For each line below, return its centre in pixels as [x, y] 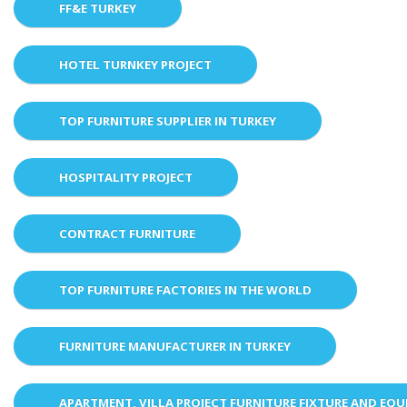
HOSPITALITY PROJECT [126, 177]
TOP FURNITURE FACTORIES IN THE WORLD [185, 289]
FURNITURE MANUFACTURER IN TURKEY [175, 346]
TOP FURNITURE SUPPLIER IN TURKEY [168, 120]
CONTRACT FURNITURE [127, 233]
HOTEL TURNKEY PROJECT [135, 64]
